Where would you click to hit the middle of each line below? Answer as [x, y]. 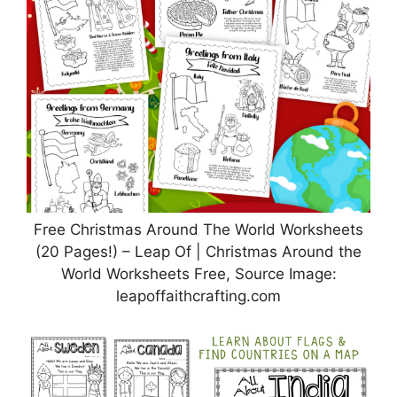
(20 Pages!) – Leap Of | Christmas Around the [198, 251]
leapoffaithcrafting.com [198, 296]
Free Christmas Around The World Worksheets [198, 229]
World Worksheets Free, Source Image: [198, 273]
